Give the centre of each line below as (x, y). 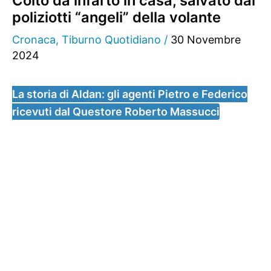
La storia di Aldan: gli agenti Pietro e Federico (130, 94)
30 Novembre (206, 39)
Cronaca (34, 39)
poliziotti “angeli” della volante (116, 17)
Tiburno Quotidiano (111, 39)
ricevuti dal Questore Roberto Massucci (116, 111)
